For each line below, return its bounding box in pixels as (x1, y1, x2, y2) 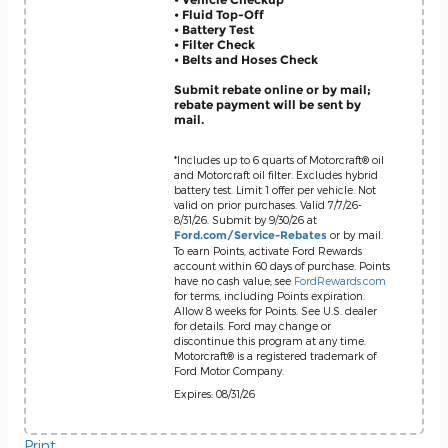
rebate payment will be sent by (174, 96, 361, 112)
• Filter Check (174, 36, 255, 52)
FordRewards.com (294, 274, 386, 287)
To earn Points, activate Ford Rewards (174, 244, 362, 257)
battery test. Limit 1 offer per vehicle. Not (174, 183, 376, 196)
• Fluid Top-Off (174, 6, 264, 22)
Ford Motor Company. (174, 364, 284, 377)
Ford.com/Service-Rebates (174, 229, 327, 242)
